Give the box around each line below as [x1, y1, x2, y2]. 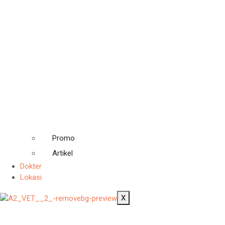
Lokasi [20, 173, 42, 182]
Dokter [20, 162, 42, 171]
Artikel [52, 149, 73, 158]
